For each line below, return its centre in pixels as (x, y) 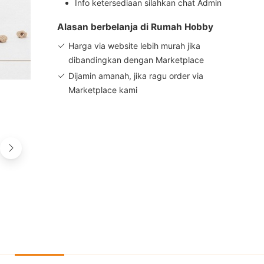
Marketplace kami (103, 90)
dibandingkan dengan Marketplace (136, 60)
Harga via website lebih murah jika (134, 46)
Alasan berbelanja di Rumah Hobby (135, 27)
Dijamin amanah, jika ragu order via (136, 76)
